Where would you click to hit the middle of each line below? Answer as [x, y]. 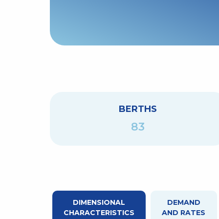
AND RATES [184, 213]
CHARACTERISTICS [99, 213]
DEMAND [184, 203]
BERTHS [138, 109]
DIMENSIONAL [99, 203]
